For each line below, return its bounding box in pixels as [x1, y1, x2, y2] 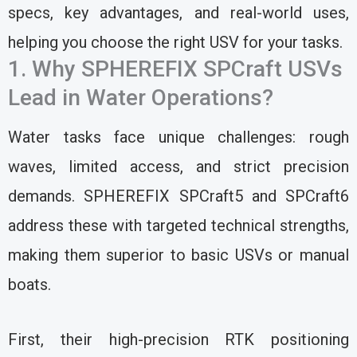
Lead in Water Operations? [8, 84, 273, 112]
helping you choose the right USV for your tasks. [8, 33, 343, 53]
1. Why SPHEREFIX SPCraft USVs [8, 56, 343, 83]
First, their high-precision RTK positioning [8, 330, 349, 350]
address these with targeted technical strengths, [8, 216, 349, 236]
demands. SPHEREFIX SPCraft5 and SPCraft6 [8, 186, 349, 206]
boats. [8, 275, 51, 295]
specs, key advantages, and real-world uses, [8, 3, 349, 23]
